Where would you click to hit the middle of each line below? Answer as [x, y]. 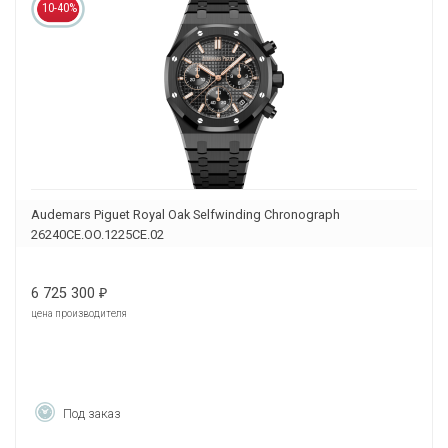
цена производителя [79, 314]
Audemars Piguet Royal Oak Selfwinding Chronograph [185, 215]
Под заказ [92, 414]
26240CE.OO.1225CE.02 [97, 235]
